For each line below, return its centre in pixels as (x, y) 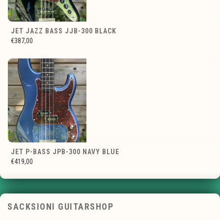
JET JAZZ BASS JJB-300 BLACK (64, 31)
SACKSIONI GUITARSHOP (60, 207)
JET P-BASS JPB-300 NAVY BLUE (65, 151)
